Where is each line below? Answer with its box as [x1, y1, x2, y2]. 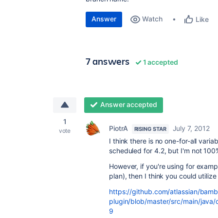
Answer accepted [100, 100, 157, 109]
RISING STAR [134, 126, 166, 132]
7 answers [86, 54, 130, 68]
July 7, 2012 [172, 124, 210, 132]
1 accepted [141, 58, 179, 66]
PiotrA [109, 124, 128, 132]
